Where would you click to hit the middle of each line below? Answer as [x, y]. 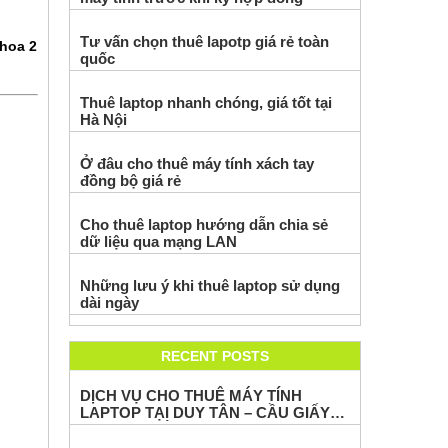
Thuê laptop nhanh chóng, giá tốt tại [205, 102]
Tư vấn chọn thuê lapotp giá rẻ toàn [204, 41]
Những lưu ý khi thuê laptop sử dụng [209, 285]
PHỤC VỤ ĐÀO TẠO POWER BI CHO [209, 429]
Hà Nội [103, 119]
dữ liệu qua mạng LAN [158, 241]
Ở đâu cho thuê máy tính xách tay [196, 163]
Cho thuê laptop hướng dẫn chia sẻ [203, 224]
